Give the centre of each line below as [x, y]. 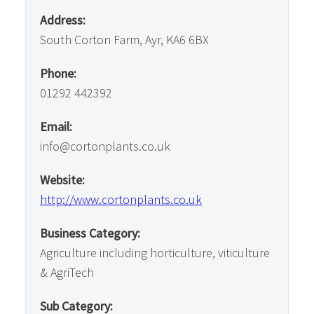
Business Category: [90, 233]
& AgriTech [67, 272]
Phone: [58, 73]
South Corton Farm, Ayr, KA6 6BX [124, 40]
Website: [62, 180]
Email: [56, 127]
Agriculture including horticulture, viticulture [155, 253]
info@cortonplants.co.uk [105, 146]
